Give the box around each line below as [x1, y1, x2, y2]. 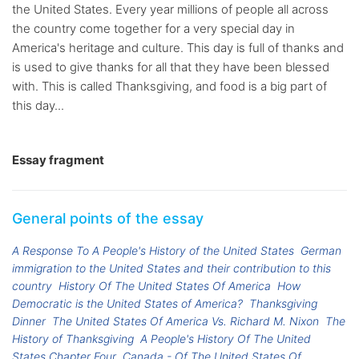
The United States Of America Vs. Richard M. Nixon [52, 314, 320, 329]
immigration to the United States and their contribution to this [12, 261, 331, 276]
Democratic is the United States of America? [12, 296, 243, 311]
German [301, 244, 342, 258]
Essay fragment [12, 152, 104, 168]
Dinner [12, 314, 46, 329]
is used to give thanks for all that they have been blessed [12, 59, 329, 75]
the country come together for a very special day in [12, 21, 295, 37]
